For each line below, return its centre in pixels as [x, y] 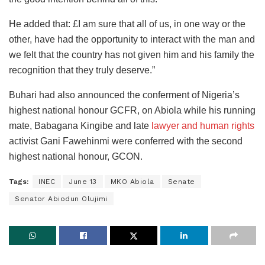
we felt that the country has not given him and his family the [132, 55]
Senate [181, 182]
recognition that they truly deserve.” [82, 70]
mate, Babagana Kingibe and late [80, 126]
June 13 [83, 182]
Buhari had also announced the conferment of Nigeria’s [124, 95]
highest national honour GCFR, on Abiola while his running [132, 110]
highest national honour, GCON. [76, 156]
